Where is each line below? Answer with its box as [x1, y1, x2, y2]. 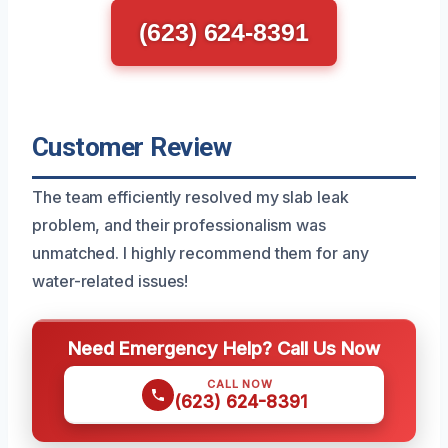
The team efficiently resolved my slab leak [32, 187, 349, 208]
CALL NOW [207, 377, 273, 392]
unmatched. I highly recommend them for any [32, 243, 369, 264]
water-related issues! [32, 271, 189, 292]
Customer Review [32, 132, 232, 163]
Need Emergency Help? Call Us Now [68, 337, 380, 360]
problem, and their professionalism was [32, 215, 326, 236]
